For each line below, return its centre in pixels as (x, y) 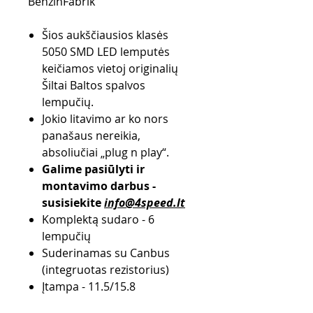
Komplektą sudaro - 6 (98, 219)
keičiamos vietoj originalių (110, 68)
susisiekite (73, 202)
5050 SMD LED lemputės (106, 51)
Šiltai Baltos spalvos (94, 85)
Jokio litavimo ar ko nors (105, 118)
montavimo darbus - (99, 185)
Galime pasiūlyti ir (93, 169)
